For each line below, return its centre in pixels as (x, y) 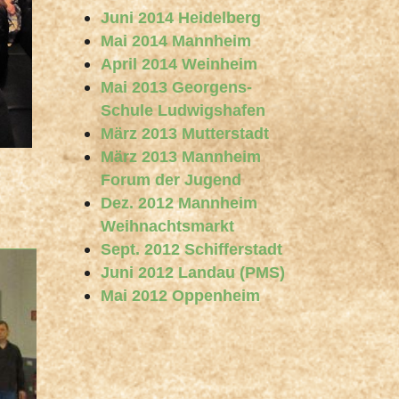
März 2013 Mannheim (181, 157)
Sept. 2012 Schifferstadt (191, 249)
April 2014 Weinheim (179, 64)
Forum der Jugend (171, 180)
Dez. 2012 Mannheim (179, 203)
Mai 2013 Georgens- (176, 87)
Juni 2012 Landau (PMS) (193, 273)
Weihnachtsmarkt (167, 226)
